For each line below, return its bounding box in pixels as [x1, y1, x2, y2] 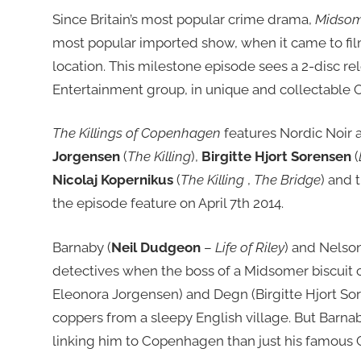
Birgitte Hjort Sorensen [201, 148, 355, 165]
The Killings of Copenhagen [52, 125, 224, 142]
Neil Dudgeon [110, 239, 204, 255]
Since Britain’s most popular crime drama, [52, 10, 315, 27]
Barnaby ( [52, 239, 111, 255]
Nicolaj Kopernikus [52, 172, 176, 189]
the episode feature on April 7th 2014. [52, 195, 284, 212]
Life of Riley [214, 239, 284, 255]
